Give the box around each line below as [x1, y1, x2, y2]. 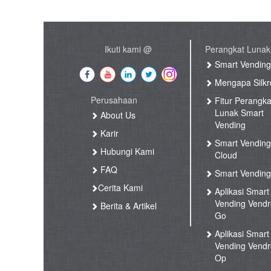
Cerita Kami [97, 181, 143, 194]
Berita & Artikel [97, 200, 157, 212]
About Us [97, 109, 135, 122]
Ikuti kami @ [105, 43, 152, 56]
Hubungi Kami [97, 145, 154, 158]
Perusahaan [90, 94, 137, 106]
